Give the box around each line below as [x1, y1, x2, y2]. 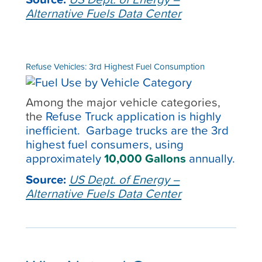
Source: [26, 170, 67, 188]
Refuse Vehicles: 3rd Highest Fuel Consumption [26, 60, 205, 73]
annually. [186, 150, 236, 167]
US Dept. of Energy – [69, 170, 180, 188]
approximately [26, 150, 105, 167]
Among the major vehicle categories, [26, 94, 221, 111]
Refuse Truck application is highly [46, 108, 222, 125]
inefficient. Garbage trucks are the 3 [26, 122, 218, 139]
